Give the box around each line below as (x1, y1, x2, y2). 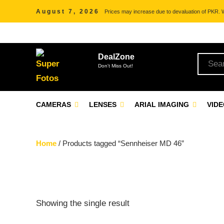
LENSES (89, 100, 118, 108)
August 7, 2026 (36, 8, 99, 15)
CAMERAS (36, 100, 73, 108)
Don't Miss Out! (98, 63, 133, 68)
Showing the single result (36, 198, 129, 208)
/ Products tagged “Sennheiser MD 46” (56, 139, 184, 147)
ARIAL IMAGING (134, 100, 191, 108)
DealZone (98, 52, 134, 61)
